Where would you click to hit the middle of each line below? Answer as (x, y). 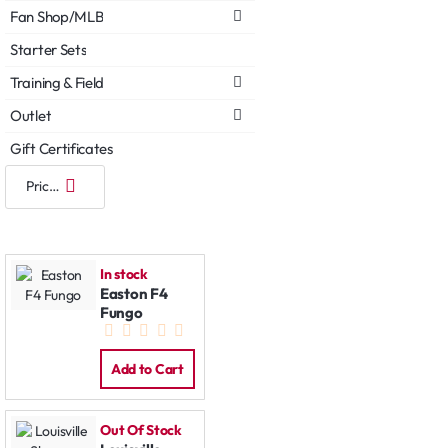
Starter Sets (48, 49)
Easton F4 (134, 294)
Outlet (31, 115)
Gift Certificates (61, 148)
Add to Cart (147, 369)
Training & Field (57, 82)
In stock (124, 274)
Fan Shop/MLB (57, 16)
